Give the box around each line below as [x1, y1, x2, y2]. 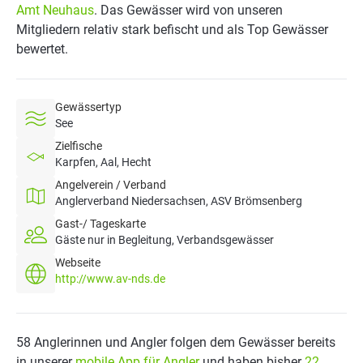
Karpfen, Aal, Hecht [55, 156, 152, 169]
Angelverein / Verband [55, 178, 166, 191]
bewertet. [16, 41, 68, 57]
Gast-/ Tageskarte [55, 217, 146, 230]
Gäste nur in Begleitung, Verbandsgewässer [55, 233, 274, 246]
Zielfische [55, 139, 102, 152]
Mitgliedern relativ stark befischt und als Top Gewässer [16, 22, 328, 37]
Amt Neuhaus [16, 2, 94, 18]
